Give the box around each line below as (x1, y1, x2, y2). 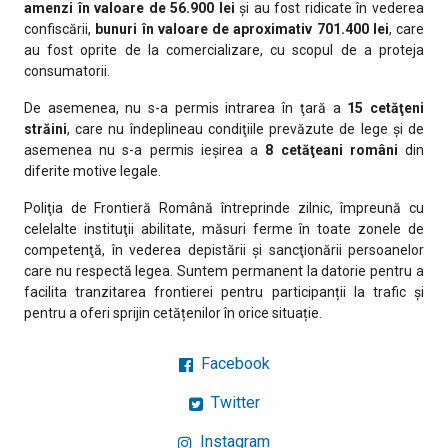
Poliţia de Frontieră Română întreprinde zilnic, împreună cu (24, 199, 424, 216)
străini (24, 120, 67, 137)
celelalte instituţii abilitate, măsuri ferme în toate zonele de (24, 220, 424, 237)
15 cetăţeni (347, 99, 425, 116)
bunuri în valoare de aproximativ (95, 20, 313, 37)
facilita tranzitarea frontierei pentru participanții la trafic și (24, 283, 424, 300)
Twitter (206, 393, 260, 413)
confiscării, (24, 20, 96, 37)
